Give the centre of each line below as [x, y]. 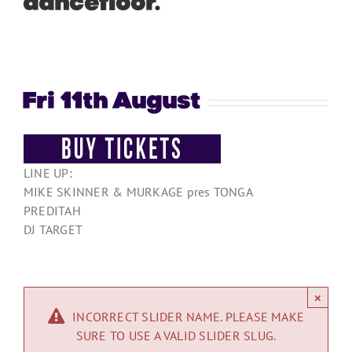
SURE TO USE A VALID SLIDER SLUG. [176, 335]
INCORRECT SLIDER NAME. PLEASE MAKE [189, 316]
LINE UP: [48, 172]
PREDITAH [52, 210]
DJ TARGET [53, 229]
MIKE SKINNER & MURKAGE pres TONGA [138, 191]
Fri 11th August [112, 102]
